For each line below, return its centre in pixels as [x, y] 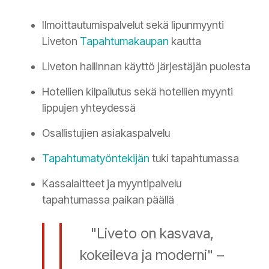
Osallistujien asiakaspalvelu [106, 133]
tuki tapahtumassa [195, 158]
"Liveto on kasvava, [152, 234]
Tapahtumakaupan [124, 41]
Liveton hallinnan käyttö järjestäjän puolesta [146, 66]
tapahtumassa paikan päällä [108, 199]
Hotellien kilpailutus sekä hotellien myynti [138, 91]
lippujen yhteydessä [89, 107]
